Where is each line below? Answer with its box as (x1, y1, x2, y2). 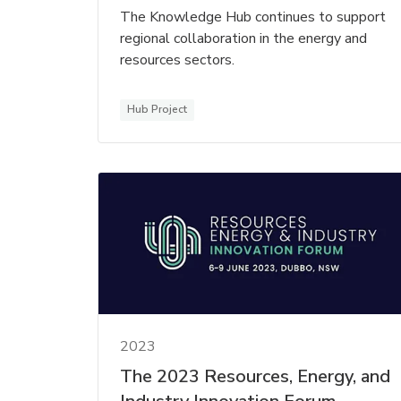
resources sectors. (120, 49, 235, 70)
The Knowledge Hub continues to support (120, 6, 386, 27)
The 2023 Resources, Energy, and (120, 364, 390, 389)
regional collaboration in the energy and (120, 28, 367, 48)
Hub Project (127, 101, 187, 116)
